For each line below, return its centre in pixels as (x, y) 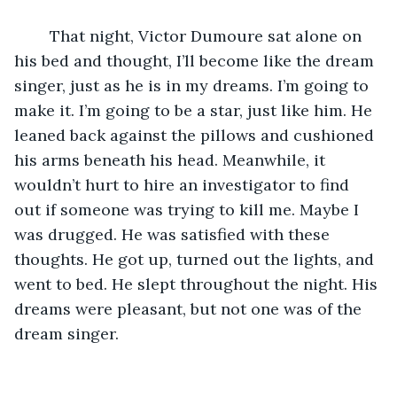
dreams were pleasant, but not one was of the (190, 308)
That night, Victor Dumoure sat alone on (41, 35)
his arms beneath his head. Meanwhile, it (172, 160)
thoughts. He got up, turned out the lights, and (196, 259)
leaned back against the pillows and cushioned (196, 135)
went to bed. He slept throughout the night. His (198, 284)
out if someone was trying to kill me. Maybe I (189, 209)
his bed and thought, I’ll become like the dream (196, 60)
